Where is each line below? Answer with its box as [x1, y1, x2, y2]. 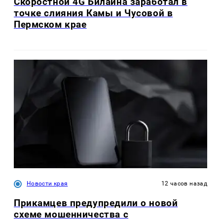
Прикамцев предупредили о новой [14, 197, 178, 209]
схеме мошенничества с [14, 208, 129, 220]
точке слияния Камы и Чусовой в [14, 7, 173, 19]
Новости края [27, 180, 68, 187]
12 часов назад [161, 180, 207, 187]
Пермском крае [14, 19, 87, 31]
